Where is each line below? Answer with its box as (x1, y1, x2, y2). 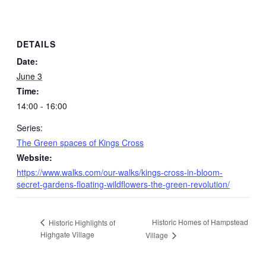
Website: (17, 151, 52, 163)
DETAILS (17, 37, 56, 50)
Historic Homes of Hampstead (152, 217, 249, 227)
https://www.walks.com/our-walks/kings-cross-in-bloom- (17, 166, 223, 178)
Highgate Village (40, 229, 94, 239)
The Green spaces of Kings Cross (17, 136, 144, 148)
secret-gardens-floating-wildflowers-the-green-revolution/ (17, 178, 230, 190)
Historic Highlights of (47, 217, 115, 227)
